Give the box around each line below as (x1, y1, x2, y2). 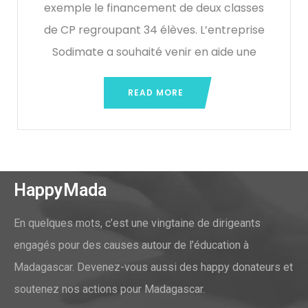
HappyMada (14, 179, 107, 200)
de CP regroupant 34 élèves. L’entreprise (43, 21, 265, 38)
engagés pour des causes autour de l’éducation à (14, 238, 249, 252)
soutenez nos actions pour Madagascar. (14, 282, 205, 296)
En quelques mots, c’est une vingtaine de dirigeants (14, 216, 261, 230)
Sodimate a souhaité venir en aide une (52, 43, 256, 60)
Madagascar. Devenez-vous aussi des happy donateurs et (14, 260, 293, 274)
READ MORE (128, 86, 184, 98)
